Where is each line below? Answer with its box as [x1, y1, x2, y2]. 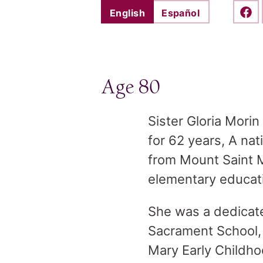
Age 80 [101, 76, 160, 99]
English [110, 6, 146, 19]
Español [161, 6, 200, 19]
